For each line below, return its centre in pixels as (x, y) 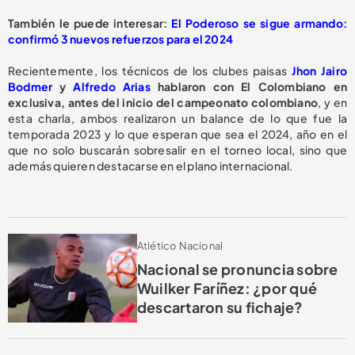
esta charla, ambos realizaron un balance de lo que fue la (177, 118)
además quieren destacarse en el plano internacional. (151, 165)
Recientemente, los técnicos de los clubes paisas (147, 70)
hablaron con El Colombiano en (249, 86)
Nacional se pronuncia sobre (237, 269)
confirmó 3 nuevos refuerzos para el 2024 (120, 38)
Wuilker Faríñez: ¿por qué (227, 288)
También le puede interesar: (88, 23)
